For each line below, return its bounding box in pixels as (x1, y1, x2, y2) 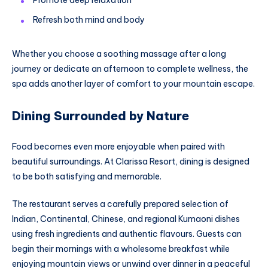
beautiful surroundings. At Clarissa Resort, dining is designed (12, 156, 249, 167)
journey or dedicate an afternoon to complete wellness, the (12, 63, 248, 74)
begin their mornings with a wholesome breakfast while (12, 243, 230, 255)
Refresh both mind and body (33, 14, 145, 25)
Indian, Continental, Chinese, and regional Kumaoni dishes (12, 214, 240, 225)
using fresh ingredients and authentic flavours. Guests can (12, 229, 242, 240)
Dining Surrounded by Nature (12, 108, 189, 123)
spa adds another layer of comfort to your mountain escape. (12, 78, 255, 89)
